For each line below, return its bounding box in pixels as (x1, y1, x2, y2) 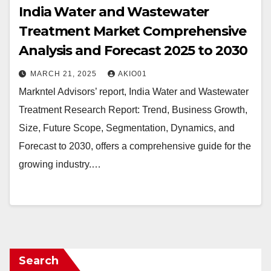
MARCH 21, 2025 (30, 70, 99, 78)
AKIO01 (118, 70, 147, 78)
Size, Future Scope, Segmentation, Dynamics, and (19, 123, 235, 133)
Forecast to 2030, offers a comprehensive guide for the (19, 141, 251, 151)
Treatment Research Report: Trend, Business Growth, (19, 105, 247, 115)
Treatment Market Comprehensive (19, 23, 246, 39)
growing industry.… (19, 159, 101, 169)
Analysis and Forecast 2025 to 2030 (19, 42, 247, 59)
